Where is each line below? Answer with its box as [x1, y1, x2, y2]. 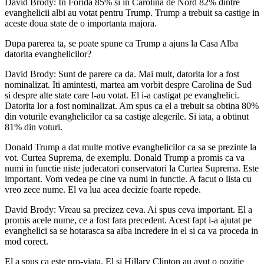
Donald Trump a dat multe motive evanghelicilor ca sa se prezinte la [5, 141, 256, 152]
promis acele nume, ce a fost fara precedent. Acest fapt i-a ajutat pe [5, 214, 252, 225]
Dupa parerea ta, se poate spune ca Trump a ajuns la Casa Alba [5, 38, 238, 48]
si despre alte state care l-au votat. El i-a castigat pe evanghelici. [5, 90, 239, 100]
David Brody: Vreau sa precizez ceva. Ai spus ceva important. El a [5, 204, 252, 214]
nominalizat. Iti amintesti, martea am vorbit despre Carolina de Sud [5, 79, 252, 90]
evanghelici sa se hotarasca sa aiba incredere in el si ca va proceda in [5, 225, 258, 236]
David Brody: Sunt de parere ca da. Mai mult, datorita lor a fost [5, 68, 239, 79]
